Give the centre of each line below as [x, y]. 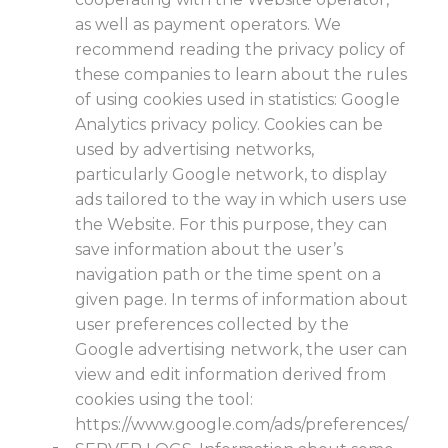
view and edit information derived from [230, 374]
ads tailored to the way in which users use [241, 199]
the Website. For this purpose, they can [231, 224]
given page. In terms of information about [241, 299]
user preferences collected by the [212, 324]
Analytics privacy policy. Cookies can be [229, 124]
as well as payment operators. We [208, 24]
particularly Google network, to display [231, 174]
